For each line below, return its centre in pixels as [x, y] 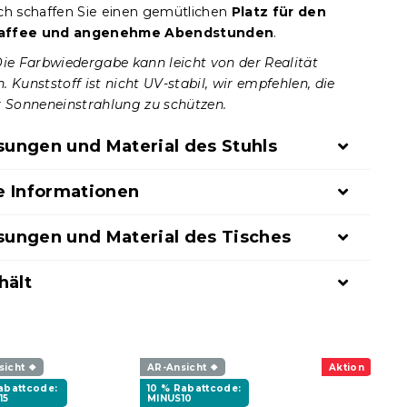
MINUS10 [170, 398]
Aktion [347, 367]
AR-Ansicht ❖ [183, 367]
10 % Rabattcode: [194, 388]
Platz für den [279, 12]
